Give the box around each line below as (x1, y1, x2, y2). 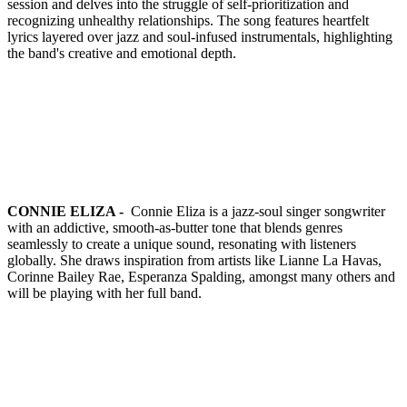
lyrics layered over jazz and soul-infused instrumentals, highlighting (7, 28, 392, 45)
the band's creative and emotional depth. (7, 45, 236, 61)
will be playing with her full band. (7, 284, 202, 301)
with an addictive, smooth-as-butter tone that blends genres (7, 219, 342, 235)
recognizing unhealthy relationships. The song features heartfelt (7, 12, 369, 28)
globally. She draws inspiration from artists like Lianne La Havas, (7, 252, 382, 268)
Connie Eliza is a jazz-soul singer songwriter (127, 203, 385, 219)
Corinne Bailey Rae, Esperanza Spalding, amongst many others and (7, 268, 395, 284)
